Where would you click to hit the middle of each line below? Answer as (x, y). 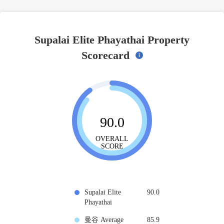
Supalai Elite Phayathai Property (112, 39)
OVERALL (112, 138)
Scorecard (107, 55)
